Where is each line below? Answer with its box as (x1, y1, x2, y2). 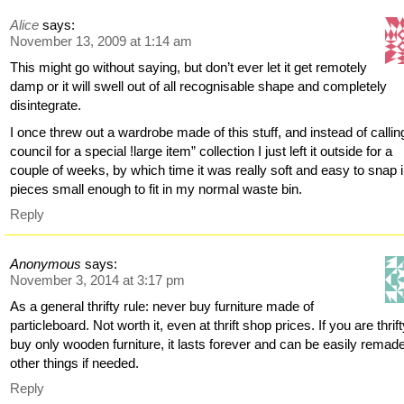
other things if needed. (10, 354, 140, 371)
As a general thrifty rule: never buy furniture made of (10, 298, 315, 314)
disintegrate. (10, 97, 82, 114)
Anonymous (10, 255, 82, 271)
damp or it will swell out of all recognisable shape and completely (10, 78, 388, 95)
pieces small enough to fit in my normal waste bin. (10, 181, 303, 197)
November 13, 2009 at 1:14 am (10, 33, 193, 50)
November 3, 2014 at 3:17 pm (10, 271, 186, 288)
